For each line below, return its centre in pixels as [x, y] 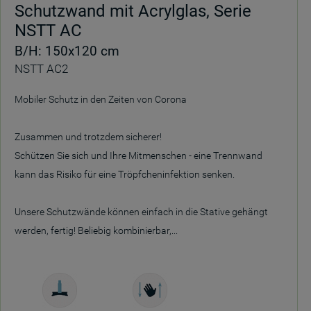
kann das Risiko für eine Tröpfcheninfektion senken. [125, 174]
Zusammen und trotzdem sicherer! [88, 137]
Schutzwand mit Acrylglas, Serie [133, 11]
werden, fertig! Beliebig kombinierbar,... [96, 230]
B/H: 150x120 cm [67, 51]
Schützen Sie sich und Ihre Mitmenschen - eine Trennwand [138, 155]
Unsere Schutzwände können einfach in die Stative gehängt [141, 212]
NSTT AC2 [41, 69]
